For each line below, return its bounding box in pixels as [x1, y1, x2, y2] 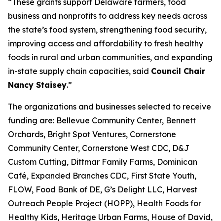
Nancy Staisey [8, 79, 67, 90]
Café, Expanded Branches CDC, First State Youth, [8, 170, 196, 181]
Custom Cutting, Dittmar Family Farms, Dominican [8, 156, 197, 167]
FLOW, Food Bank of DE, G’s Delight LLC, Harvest [8, 184, 197, 194]
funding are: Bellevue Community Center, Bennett [8, 115, 196, 125]
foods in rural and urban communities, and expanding [8, 52, 213, 62]
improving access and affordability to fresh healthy [8, 38, 203, 48]
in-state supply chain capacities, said [8, 66, 151, 76]
